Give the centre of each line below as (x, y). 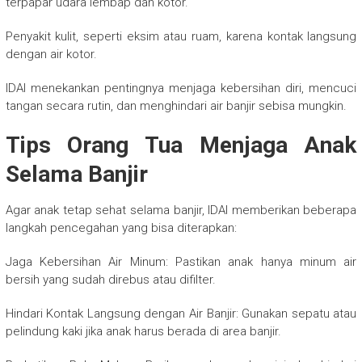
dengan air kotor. (51, 55)
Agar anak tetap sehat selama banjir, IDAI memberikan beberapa (181, 210)
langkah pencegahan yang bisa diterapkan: (121, 228)
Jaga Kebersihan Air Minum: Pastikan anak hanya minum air (181, 262)
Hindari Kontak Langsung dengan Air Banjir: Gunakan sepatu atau (181, 314)
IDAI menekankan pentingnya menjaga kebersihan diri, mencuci (181, 88)
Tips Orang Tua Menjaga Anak (181, 145)
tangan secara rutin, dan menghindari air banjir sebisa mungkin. (176, 106)
